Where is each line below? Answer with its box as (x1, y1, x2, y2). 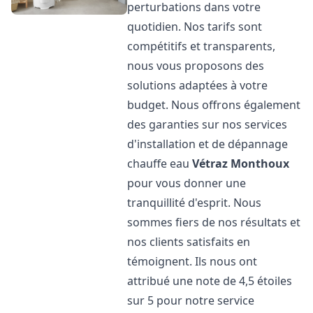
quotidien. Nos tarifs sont (127, 19, 263, 34)
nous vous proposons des (127, 58, 265, 73)
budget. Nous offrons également (127, 97, 301, 112)
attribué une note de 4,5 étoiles (127, 273, 293, 289)
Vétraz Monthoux (192, 156, 290, 171)
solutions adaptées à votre (127, 78, 268, 93)
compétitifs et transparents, (127, 38, 276, 54)
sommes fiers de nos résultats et (127, 214, 301, 230)
